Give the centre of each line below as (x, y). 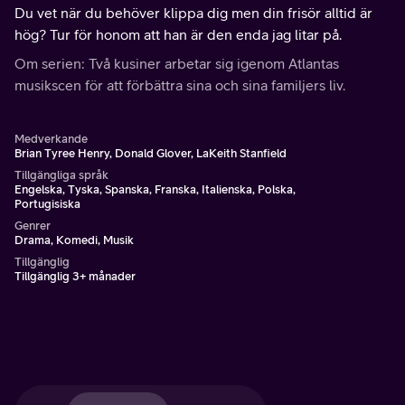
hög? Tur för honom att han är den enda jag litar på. (178, 34)
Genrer (33, 226)
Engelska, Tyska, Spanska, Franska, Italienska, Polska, (155, 189)
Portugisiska (47, 204)
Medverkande (51, 139)
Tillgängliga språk (61, 175)
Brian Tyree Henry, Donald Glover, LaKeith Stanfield (151, 153)
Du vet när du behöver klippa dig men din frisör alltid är (193, 13)
